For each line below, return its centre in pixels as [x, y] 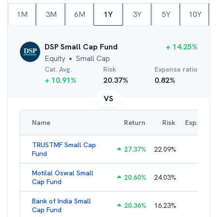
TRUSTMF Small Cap [64, 145]
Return [135, 123]
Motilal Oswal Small [63, 173]
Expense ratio [176, 69]
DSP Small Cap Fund [81, 47]
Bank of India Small [62, 201]
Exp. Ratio [201, 123]
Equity [55, 58]
